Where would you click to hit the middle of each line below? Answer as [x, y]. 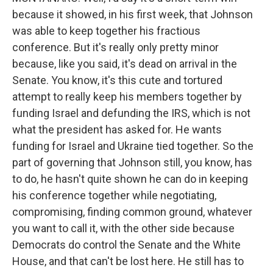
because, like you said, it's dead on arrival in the [125, 64]
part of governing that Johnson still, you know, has [132, 162]
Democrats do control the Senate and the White [126, 245]
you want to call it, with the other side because [123, 228]
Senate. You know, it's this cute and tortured [117, 80]
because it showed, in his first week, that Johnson [133, 14]
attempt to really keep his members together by [127, 97]
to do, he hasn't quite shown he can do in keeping [130, 179]
